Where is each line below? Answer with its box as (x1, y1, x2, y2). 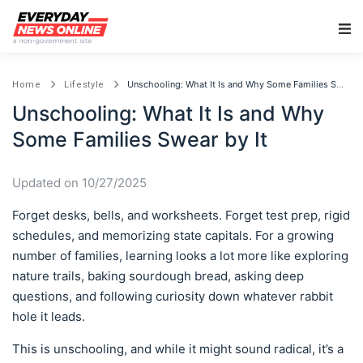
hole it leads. (12, 309, 85, 324)
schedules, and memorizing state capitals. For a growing (12, 228, 334, 243)
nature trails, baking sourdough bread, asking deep (12, 268, 304, 284)
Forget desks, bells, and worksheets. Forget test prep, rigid (12, 207, 350, 223)
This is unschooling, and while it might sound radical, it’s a (12, 341, 344, 357)
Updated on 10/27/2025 (12, 175, 147, 190)
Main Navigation (180, 28, 326, 52)
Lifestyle (63, 79, 105, 90)
